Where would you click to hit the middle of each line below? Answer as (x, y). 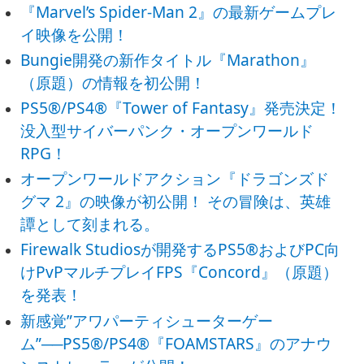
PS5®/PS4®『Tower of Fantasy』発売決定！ (181, 108)
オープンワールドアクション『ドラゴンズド (175, 179)
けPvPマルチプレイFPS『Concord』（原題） (180, 272)
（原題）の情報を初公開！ (113, 82)
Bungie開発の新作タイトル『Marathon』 (168, 59)
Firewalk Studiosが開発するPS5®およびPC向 (180, 249)
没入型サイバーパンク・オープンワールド (167, 131)
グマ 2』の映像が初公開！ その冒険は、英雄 (176, 201)
